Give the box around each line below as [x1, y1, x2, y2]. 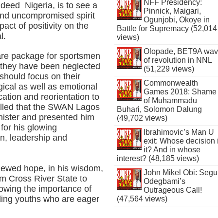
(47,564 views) [117, 195, 168, 203]
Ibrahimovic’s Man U [143, 128, 214, 136]
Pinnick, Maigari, [143, 7, 201, 15]
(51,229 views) [143, 65, 194, 73]
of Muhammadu [143, 96, 197, 105]
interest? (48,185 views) [117, 154, 200, 163]
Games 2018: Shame [143, 88, 217, 96]
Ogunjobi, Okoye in [143, 16, 210, 24]
